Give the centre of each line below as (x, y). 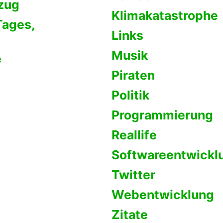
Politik (130, 95)
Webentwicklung (163, 195)
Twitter (133, 175)
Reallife (134, 135)
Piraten (133, 75)
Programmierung (162, 115)
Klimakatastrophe (165, 16)
